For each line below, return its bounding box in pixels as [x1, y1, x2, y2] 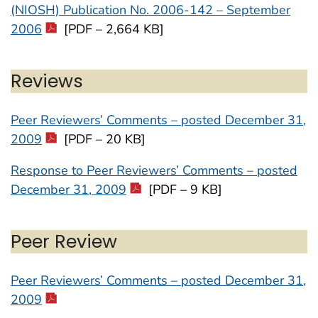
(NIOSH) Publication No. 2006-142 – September [11, 1, 290, 19]
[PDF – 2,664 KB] [60, 21, 164, 38]
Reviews [11, 67, 83, 94]
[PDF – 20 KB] [60, 131, 146, 148]
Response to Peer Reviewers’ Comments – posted [11, 162, 297, 180]
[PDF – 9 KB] [145, 181, 222, 199]
